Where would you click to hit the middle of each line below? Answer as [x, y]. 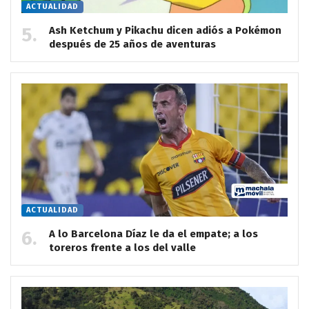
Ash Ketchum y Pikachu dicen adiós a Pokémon [165, 30]
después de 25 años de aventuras [132, 44]
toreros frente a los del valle [122, 247]
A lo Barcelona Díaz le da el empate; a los [153, 233]
